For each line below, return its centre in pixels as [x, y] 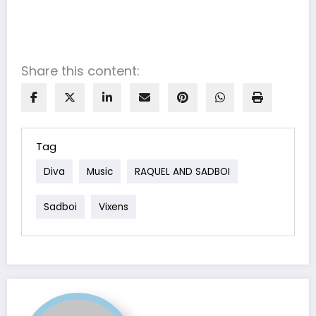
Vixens [114, 207]
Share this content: [80, 71]
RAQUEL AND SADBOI [182, 171]
